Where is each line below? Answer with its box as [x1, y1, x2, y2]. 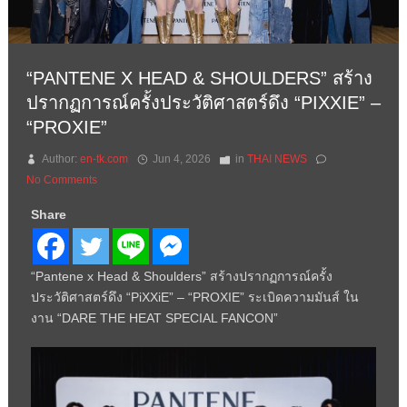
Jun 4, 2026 [152, 152, 211, 165]
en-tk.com [79, 152, 128, 165]
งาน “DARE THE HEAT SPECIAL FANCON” [30, 310, 278, 325]
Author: [41, 152, 80, 165]
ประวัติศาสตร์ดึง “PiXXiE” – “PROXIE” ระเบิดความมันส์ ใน [30, 289, 359, 304]
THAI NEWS [246, 152, 307, 165]
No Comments [25, 173, 97, 186]
